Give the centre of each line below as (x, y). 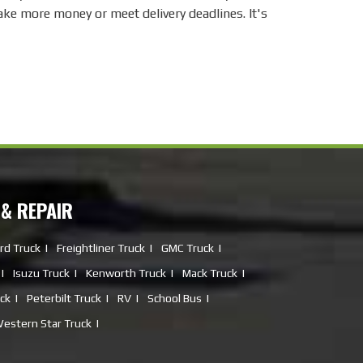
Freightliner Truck (100, 248)
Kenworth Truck (126, 273)
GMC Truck (187, 248)
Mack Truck (209, 273)
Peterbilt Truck (64, 299)
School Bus (174, 299)
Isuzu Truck (41, 273)
